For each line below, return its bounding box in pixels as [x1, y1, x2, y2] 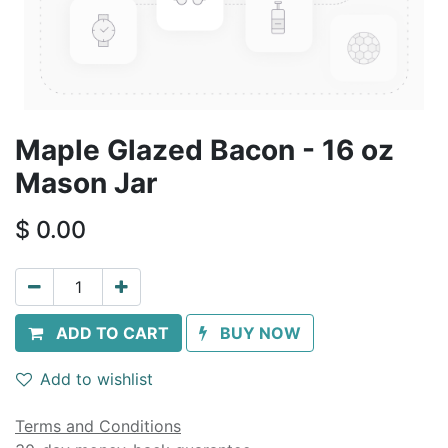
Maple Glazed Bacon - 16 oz [15, 133, 394, 167]
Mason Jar [15, 166, 157, 200]
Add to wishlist [40, 369, 153, 389]
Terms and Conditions [15, 416, 181, 436]
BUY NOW [220, 323, 301, 343]
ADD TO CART [56, 323, 169, 343]
